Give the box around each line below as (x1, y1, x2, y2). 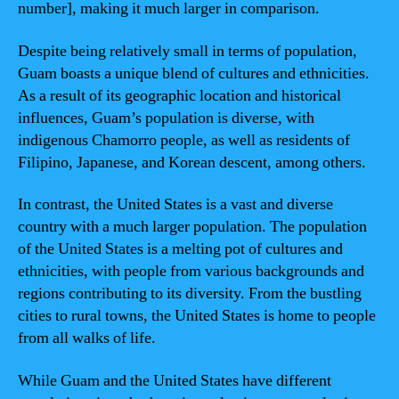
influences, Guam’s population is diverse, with (18, 107, 314, 128)
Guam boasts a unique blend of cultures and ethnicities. (18, 62, 370, 84)
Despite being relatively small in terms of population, (18, 40, 357, 61)
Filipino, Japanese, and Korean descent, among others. (18, 151, 366, 173)
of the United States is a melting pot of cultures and (18, 239, 343, 259)
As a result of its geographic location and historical (18, 85, 341, 106)
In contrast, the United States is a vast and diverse (18, 194, 333, 215)
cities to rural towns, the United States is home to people (18, 305, 376, 326)
